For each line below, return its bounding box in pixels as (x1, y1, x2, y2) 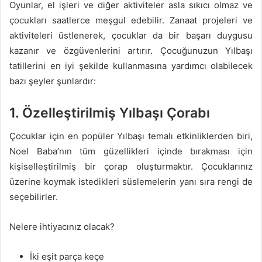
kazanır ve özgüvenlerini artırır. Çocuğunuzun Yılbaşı (9, 44, 253, 56)
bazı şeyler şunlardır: (9, 75, 96, 87)
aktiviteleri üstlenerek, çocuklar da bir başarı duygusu (9, 29, 253, 41)
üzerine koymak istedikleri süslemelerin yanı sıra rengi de (9, 176, 253, 187)
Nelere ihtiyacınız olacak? (9, 221, 115, 232)
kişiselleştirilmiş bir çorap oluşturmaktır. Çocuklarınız (9, 161, 253, 172)
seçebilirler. (9, 191, 58, 202)
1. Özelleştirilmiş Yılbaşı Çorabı (9, 104, 210, 121)
